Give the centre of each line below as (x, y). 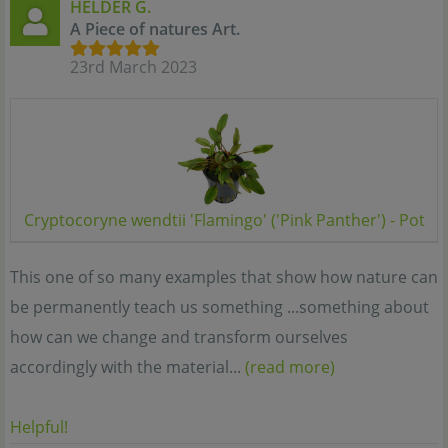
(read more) (290, 367)
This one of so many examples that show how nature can (224, 277)
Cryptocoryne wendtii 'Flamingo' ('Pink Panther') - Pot (224, 220)
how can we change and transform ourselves (179, 337)
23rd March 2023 (133, 67)
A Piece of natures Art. (155, 29)
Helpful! (39, 427)
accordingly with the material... (127, 367)
